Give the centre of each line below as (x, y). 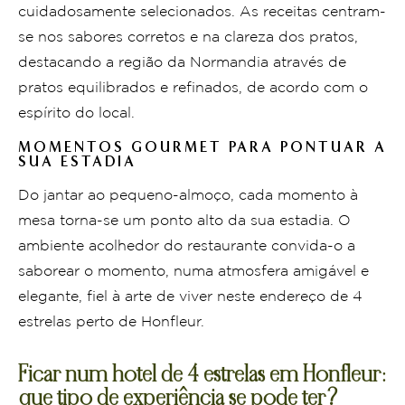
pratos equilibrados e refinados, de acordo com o (193, 88)
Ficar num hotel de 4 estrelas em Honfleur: (202, 376)
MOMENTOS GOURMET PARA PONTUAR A (202, 146)
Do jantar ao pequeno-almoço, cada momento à (188, 195)
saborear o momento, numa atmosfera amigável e (193, 271)
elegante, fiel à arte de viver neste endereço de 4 (190, 297)
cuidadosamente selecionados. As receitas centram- (202, 12)
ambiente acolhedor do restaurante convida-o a (187, 246)
